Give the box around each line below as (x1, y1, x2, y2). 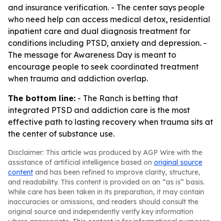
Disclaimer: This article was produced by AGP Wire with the (8, 148, 202, 157)
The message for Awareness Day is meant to (8, 50, 176, 60)
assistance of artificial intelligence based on (8, 158, 154, 167)
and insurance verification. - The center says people (8, 2, 205, 12)
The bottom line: (8, 93, 75, 103)
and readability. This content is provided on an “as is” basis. (8, 178, 205, 186)
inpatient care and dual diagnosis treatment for (8, 26, 190, 36)
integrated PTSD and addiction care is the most (8, 105, 190, 115)
